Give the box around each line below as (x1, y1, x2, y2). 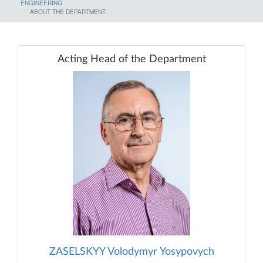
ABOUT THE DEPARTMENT (30, 7, 106, 16)
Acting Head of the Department (57, 53, 206, 65)
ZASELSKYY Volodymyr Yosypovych (49, 246, 214, 257)
